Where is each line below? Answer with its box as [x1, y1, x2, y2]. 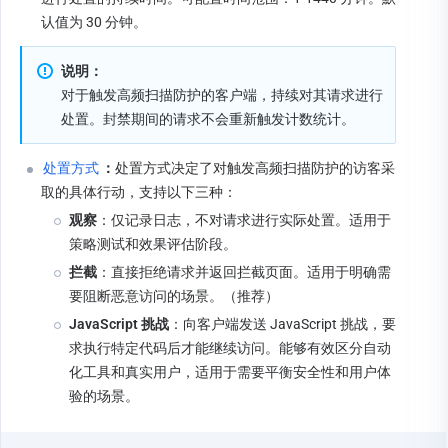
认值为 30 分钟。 [41, 13, 147, 30]
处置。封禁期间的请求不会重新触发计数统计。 [61, 110, 355, 127]
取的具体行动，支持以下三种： [41, 183, 237, 200]
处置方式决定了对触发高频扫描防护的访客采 [115, 159, 395, 176]
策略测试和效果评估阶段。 [69, 235, 237, 252]
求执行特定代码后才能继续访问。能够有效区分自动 [69, 339, 391, 356]
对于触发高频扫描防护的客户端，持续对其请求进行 [61, 86, 383, 103]
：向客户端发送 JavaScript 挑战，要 [169, 315, 396, 332]
